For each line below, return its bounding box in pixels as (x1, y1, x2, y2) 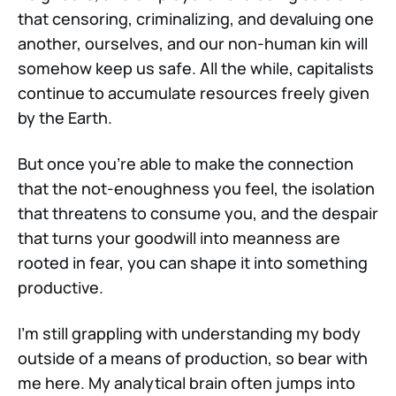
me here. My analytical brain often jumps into (18, 372, 355, 394)
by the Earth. (18, 107, 112, 129)
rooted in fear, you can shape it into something (18, 252, 368, 274)
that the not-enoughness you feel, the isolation (18, 178, 375, 200)
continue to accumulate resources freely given (18, 82, 369, 104)
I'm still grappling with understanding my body (18, 323, 361, 345)
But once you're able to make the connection (18, 153, 354, 175)
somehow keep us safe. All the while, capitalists (18, 57, 374, 80)
